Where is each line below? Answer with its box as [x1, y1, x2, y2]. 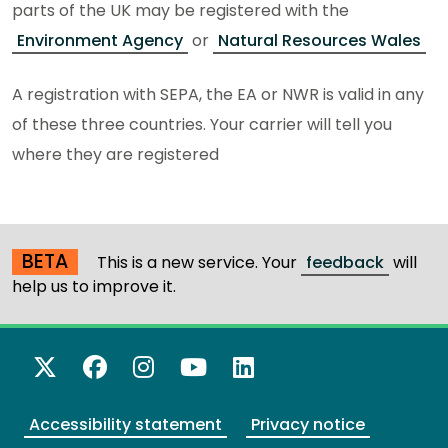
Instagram [153, 350, 284, 384]
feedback [306, 251, 384, 275]
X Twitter [56, 350, 161, 384]
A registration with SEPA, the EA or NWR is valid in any [12, 83, 424, 107]
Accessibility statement [29, 413, 222, 437]
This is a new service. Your [93, 251, 301, 275]
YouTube [206, 350, 315, 384]
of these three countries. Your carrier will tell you [12, 113, 392, 137]
